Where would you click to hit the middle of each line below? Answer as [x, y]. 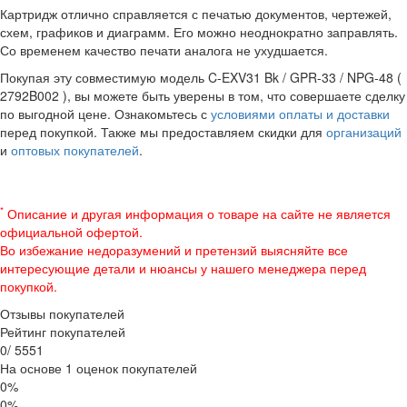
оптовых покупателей [75, 149]
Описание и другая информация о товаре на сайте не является [197, 213]
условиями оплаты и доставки [300, 113]
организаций [364, 131]
